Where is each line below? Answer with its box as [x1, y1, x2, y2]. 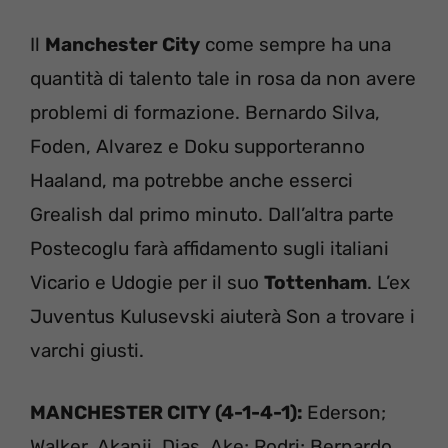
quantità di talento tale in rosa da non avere [30, 66, 416, 90]
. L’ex [367, 270, 410, 294]
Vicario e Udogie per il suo [30, 270, 264, 294]
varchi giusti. [30, 338, 144, 362]
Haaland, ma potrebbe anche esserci [30, 168, 353, 192]
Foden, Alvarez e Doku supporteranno [30, 134, 365, 158]
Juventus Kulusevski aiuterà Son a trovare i [30, 304, 415, 328]
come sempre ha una [200, 32, 391, 56]
